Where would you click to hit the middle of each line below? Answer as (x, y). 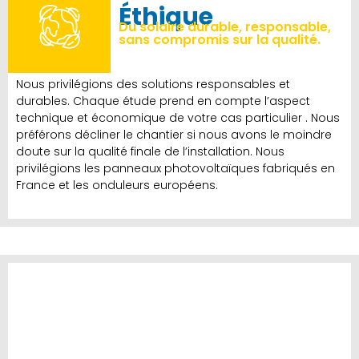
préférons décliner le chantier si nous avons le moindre (174, 135)
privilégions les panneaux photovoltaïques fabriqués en (175, 169)
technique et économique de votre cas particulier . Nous (178, 118)
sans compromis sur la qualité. (220, 40)
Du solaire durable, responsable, (225, 27)
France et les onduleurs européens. (117, 186)
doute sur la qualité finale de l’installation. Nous (150, 152)
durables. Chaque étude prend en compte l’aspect (163, 101)
